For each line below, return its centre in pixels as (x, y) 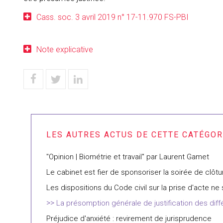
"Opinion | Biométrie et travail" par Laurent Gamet (128, 157)
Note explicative (65, 50)
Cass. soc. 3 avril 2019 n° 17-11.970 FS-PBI (112, 17)
